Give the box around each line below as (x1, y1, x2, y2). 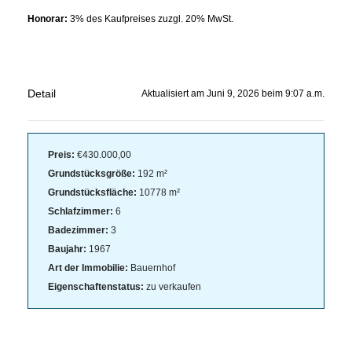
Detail (27, 87, 56, 100)
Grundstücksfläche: (48, 187, 137, 198)
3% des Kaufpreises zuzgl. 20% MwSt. (70, 13, 233, 24)
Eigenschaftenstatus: (48, 281, 144, 292)
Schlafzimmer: (48, 206, 113, 217)
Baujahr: (48, 244, 86, 255)
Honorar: (27, 13, 70, 24)
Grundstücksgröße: (48, 168, 135, 179)
